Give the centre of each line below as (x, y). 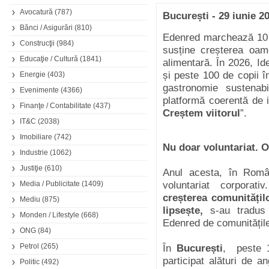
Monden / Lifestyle (50, 215)
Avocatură (36, 12)
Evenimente (39, 90)
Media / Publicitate (50, 184)
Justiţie (31, 168)
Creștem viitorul (201, 113)
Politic (30, 262)
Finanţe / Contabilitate (56, 106)
